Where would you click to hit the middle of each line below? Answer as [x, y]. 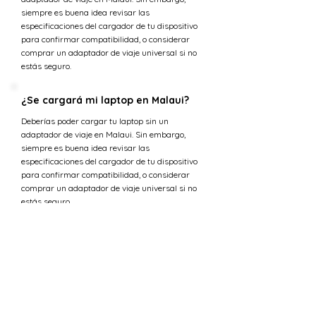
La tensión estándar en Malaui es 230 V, [97, 267]
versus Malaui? [57, 246]
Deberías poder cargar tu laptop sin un [95, 121]
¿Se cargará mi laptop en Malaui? [105, 100]
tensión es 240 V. [53, 294]
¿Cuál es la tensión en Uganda [97, 233]
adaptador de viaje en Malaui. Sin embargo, [103, 134]
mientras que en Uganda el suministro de [100, 280]
